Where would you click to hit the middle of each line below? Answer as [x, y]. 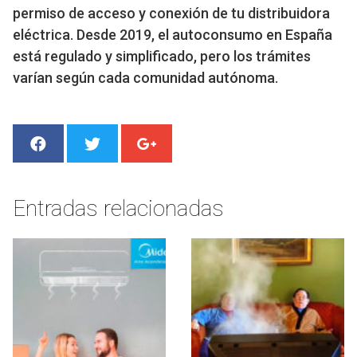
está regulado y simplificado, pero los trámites [162, 57]
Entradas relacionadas [118, 208]
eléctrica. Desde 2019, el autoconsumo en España [173, 35]
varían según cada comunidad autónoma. [145, 78]
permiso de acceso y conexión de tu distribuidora [171, 14]
